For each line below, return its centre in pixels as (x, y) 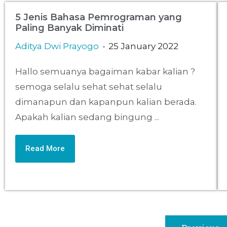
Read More (45, 149)
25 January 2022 (143, 46)
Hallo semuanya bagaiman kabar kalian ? (105, 72)
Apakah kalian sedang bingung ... (87, 117)
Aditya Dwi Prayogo (57, 46)
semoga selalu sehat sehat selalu (89, 87)
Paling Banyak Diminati (69, 28)
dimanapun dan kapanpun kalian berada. (106, 102)
